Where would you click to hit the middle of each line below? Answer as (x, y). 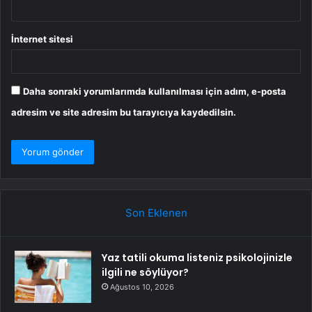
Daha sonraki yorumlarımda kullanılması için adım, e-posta (155, 91)
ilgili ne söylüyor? (145, 272)
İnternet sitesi (42, 39)
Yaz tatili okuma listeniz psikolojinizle (197, 257)
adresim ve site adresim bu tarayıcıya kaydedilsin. (124, 112)
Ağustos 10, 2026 (142, 287)
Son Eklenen (156, 212)
